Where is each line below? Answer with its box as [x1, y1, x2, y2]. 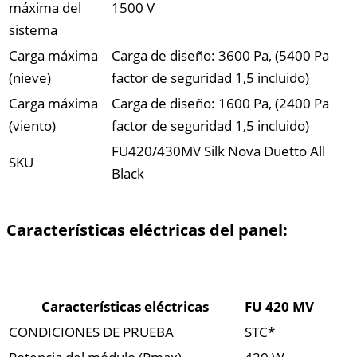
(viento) [9, 116, 56, 135]
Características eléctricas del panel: [6, 219, 288, 241]
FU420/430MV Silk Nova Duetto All [112, 142, 325, 161]
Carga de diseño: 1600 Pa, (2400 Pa [112, 94, 329, 113]
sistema [9, 21, 57, 40]
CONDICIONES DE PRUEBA [9, 323, 174, 341]
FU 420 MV [245, 297, 314, 316]
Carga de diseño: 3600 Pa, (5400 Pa [112, 46, 329, 65]
